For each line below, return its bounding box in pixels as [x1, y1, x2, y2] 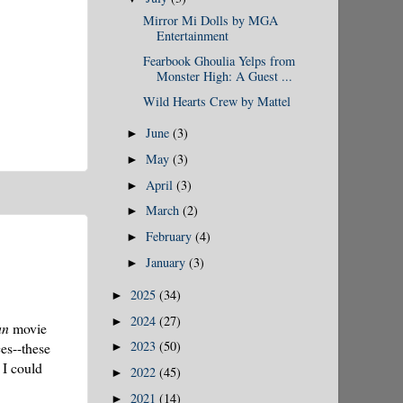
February [146, 228, 196, 246]
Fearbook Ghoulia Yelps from [142, 52, 295, 70]
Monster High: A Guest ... [156, 67, 292, 85]
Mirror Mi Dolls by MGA [142, 12, 278, 30]
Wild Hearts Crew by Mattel [142, 92, 291, 110]
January [146, 253, 190, 271]
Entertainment [156, 27, 228, 45]
